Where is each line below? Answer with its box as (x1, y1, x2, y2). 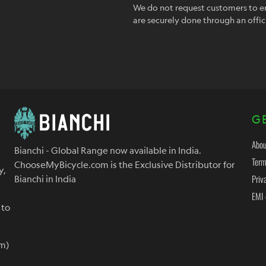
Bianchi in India (14, 173, 76, 185)
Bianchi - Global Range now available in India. (14, 145, 201, 156)
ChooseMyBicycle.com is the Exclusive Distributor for (14, 159, 235, 170)
